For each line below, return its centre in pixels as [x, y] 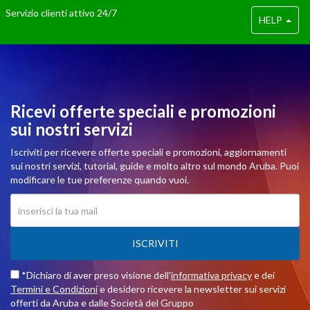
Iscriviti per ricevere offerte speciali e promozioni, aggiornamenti [148, 152]
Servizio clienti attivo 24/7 [61, 13]
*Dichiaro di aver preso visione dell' [95, 275]
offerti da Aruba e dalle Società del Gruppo [102, 303]
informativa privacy [211, 275]
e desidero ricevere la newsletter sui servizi [192, 289]
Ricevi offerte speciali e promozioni [143, 111]
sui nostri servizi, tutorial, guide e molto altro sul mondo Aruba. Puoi [155, 166]
